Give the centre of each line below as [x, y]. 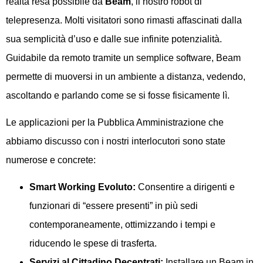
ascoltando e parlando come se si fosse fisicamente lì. [118, 95]
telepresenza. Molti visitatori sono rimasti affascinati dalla [124, 20]
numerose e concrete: [51, 160]
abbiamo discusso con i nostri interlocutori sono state [116, 141]
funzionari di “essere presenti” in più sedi [114, 206]
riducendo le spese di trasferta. [93, 244]
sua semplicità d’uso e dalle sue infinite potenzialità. [114, 39]
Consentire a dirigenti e [185, 187]
